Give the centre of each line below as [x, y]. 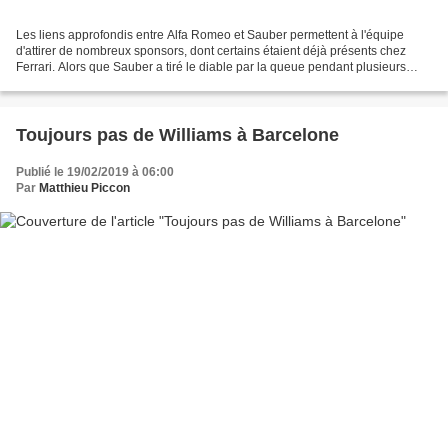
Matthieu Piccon [84, 187]
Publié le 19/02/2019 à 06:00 [95, 171]
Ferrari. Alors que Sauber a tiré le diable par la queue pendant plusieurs [211, 66]
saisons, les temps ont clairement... [110, 82]
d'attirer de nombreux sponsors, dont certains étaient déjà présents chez [211, 50]
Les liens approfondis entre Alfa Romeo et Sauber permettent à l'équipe [210, 34]
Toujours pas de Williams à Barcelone [177, 134]
